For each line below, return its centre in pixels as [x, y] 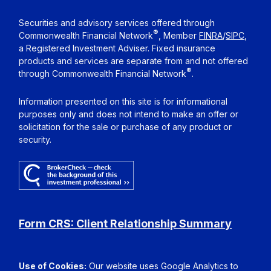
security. [35, 139]
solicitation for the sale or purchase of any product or [126, 126]
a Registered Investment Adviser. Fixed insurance [117, 48]
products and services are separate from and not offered [134, 60]
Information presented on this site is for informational [123, 101]
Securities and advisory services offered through [117, 22]
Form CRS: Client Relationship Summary [126, 224]
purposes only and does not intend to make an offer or [129, 114]
